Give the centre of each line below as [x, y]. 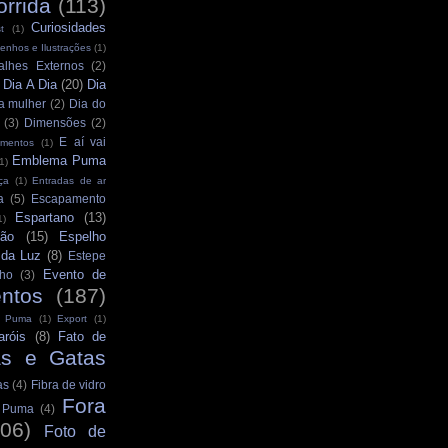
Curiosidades [68, 28]
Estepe [87, 256]
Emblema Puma [59, 161]
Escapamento [68, 199]
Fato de [82, 337]
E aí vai [82, 142]
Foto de [75, 432]
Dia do [87, 104]
